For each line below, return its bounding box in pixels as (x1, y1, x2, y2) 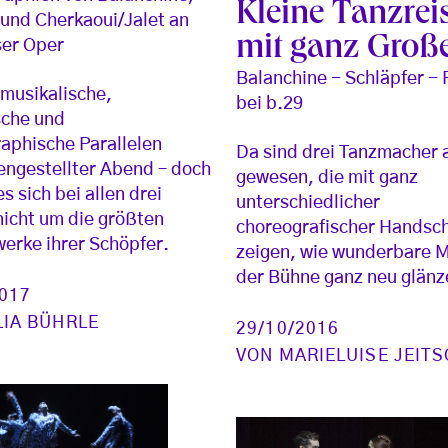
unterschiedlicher (236, 194, 381, 213)
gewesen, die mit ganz (236, 169, 419, 188)
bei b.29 (236, 95, 304, 114)
